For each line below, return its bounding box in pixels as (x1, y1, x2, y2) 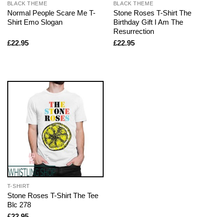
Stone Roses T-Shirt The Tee (7, 191, 98, 200)
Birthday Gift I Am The (113, 18, 183, 27)
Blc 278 (7, 201, 31, 209)
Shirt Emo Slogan (7, 18, 62, 27)
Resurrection (113, 27, 154, 36)
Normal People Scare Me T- (7, 9, 95, 17)
